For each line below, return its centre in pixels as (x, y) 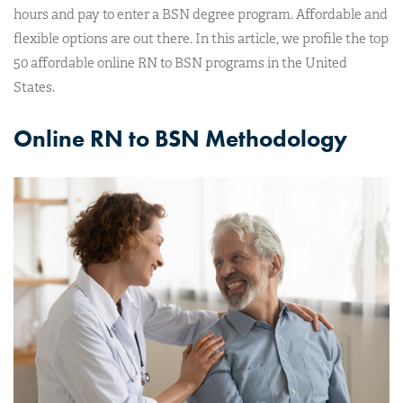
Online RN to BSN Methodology (180, 138)
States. (34, 87)
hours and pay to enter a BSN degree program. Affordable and (201, 14)
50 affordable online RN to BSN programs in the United (180, 63)
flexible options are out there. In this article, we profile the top (201, 38)
